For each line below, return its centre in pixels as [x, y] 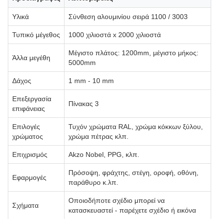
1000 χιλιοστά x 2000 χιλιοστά [115, 34]
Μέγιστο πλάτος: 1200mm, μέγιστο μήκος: [133, 53]
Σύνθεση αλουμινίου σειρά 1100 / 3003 [128, 16]
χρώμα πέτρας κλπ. [99, 136]
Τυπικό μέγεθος [36, 34]
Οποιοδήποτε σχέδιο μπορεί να [117, 200]
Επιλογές [26, 126]
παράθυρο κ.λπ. [93, 182]
